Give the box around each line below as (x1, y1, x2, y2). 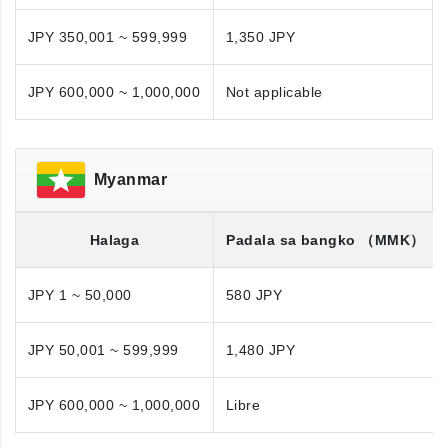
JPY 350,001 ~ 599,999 (28, 29, 188, 45)
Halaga (89, 232, 140, 248)
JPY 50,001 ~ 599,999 (28, 342, 179, 358)
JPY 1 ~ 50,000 (28, 287, 132, 303)
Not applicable (226, 84, 323, 100)
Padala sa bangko (226, 232, 361, 248)
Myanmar (94, 171, 168, 188)
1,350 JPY (226, 29, 296, 45)
